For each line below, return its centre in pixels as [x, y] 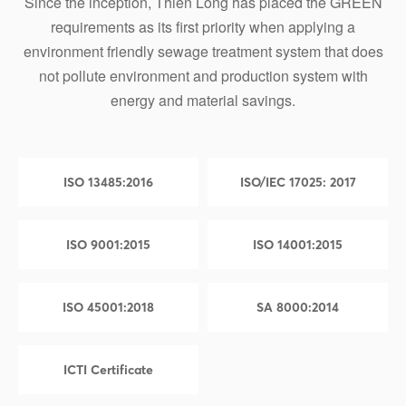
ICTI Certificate [108, 369]
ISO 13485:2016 [108, 182]
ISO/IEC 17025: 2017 [298, 182]
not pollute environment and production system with [203, 75]
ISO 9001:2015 [108, 244]
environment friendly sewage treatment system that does [203, 51]
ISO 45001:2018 [108, 307]
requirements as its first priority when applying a [203, 26]
